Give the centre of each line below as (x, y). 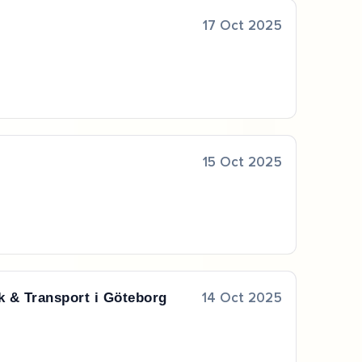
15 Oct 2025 (242, 162)
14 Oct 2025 (242, 299)
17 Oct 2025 (242, 26)
